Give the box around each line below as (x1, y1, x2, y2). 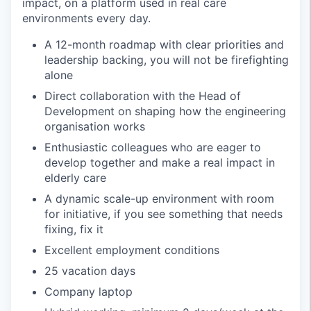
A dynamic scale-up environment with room (44, 192, 274, 206)
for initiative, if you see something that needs (44, 207, 283, 221)
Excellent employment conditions (44, 243, 219, 258)
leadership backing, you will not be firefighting (44, 53, 289, 67)
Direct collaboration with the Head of (44, 89, 241, 103)
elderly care (44, 171, 106, 185)
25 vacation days (44, 264, 135, 278)
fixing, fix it (44, 222, 103, 237)
